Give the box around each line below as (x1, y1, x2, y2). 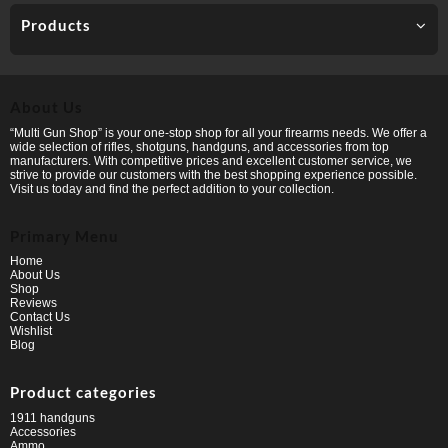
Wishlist (10, 324, 52, 339)
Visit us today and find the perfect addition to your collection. (10, 181, 334, 196)
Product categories (10, 383, 157, 402)
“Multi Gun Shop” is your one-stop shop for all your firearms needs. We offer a (10, 125, 427, 140)
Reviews (10, 296, 57, 311)
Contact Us (10, 310, 70, 325)
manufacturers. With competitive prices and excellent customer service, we (10, 153, 412, 168)
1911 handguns (10, 410, 95, 425)
